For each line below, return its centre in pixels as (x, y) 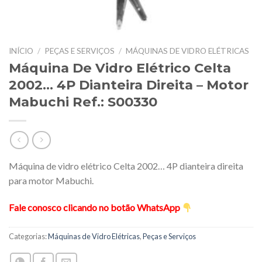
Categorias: (28, 237)
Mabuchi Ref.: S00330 (83, 101)
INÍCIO (21, 51)
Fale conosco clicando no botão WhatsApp (95, 208)
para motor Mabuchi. (51, 181)
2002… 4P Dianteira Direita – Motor (129, 85)
